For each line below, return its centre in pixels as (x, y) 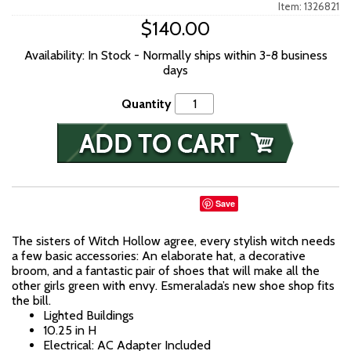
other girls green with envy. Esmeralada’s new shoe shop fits (173, 286)
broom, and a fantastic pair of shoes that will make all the (166, 271)
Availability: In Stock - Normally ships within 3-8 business (175, 55)
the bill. (31, 300)
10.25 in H (70, 330)
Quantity (147, 104)
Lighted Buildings (89, 315)
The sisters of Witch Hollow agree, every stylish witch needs (174, 241)
